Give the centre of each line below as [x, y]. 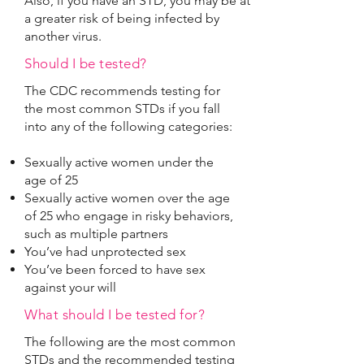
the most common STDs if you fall [122, 108]
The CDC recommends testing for [122, 91]
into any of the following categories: [128, 126]
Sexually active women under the [119, 162]
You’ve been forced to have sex [115, 269]
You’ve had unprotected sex [105, 251]
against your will [70, 287]
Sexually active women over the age [127, 198]
